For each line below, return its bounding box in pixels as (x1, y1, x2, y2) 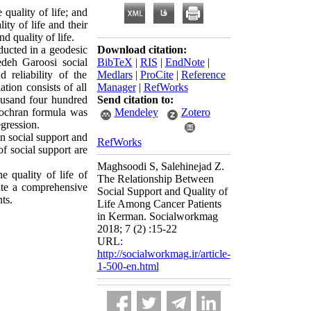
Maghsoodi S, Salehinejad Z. (96, 160, 224, 172)
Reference (180, 69, 226, 81)
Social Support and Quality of (96, 185, 228, 197)
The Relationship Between (96, 173, 214, 185)
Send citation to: (96, 94, 174, 106)
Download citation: (96, 44, 187, 56)
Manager (96, 81, 136, 93)
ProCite (140, 69, 174, 81)
